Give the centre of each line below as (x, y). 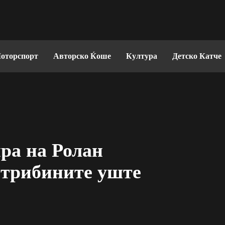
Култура (142, 56)
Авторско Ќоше (82, 56)
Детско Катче (197, 56)
